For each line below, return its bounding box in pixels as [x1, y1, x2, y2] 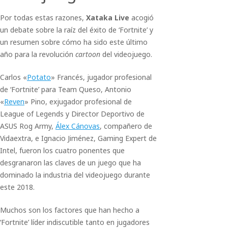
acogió [129, 13, 154, 22]
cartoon [75, 49, 100, 59]
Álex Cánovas [55, 121, 100, 131]
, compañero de [100, 121, 152, 131]
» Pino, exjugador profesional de [24, 97, 132, 106]
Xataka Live [86, 13, 129, 22]
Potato [27, 72, 51, 82]
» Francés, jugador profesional [51, 72, 152, 82]
